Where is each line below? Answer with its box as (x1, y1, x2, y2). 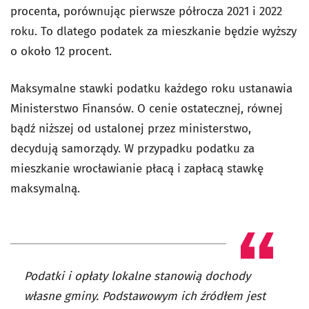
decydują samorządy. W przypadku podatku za (10, 141, 255, 156)
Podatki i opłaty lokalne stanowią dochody (24, 268, 250, 283)
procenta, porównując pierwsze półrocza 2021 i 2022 (10, 3, 282, 19)
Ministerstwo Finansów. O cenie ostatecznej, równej (10, 101, 283, 116)
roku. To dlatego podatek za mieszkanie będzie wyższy (10, 23, 297, 39)
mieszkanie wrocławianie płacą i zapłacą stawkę (10, 161, 263, 176)
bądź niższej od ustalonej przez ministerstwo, (10, 121, 251, 136)
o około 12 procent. (10, 43, 112, 59)
